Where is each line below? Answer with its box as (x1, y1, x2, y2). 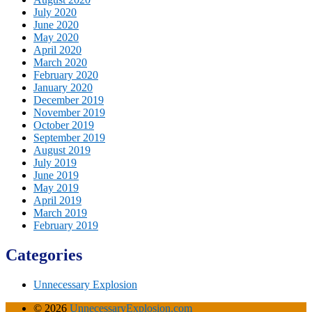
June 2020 (33, 18, 79, 31)
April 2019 (33, 194, 81, 206)
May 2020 (33, 31, 79, 43)
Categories (6, 245, 82, 264)
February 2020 (33, 68, 98, 81)
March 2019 (33, 206, 87, 219)
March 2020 (33, 56, 87, 68)
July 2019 (33, 156, 77, 169)
